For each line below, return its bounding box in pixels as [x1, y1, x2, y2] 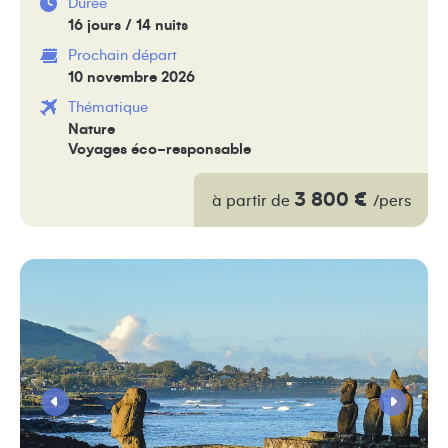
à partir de [211, 192, 294, 209]
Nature [68, 121, 115, 137]
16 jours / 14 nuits [68, 17, 188, 33]
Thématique [68, 99, 148, 115]
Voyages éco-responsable [68, 141, 251, 157]
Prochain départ [68, 47, 177, 63]
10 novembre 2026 [68, 69, 195, 85]
